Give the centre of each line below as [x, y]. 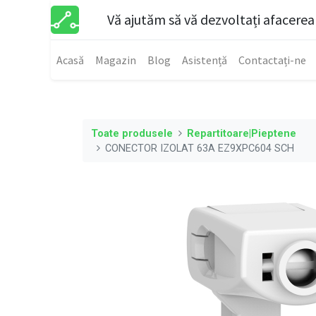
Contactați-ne [272, 60]
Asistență [205, 60]
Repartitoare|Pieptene [242, 133]
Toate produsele [132, 133]
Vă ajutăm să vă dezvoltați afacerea [211, 19]
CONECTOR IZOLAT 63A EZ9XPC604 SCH [200, 148]
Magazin [116, 60]
